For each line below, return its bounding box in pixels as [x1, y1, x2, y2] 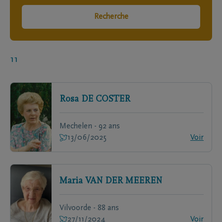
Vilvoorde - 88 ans [59, 204, 119, 212]
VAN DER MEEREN [85, 177, 162, 186]
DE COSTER [81, 95, 130, 104]
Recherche [94, 13, 128, 21]
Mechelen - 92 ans [59, 122, 120, 130]
